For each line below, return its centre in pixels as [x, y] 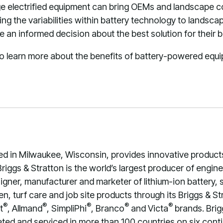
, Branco [108, 208]
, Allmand [25, 208]
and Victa [149, 208]
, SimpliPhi [67, 208]
